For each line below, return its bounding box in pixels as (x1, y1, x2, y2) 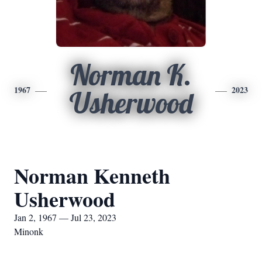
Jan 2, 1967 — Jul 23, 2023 (14, 211, 116, 223)
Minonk (14, 225, 43, 237)
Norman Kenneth (14, 160, 170, 191)
